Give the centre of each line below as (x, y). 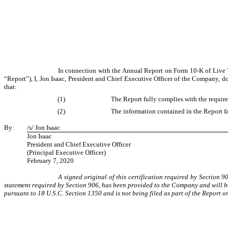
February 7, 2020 (50, 160)
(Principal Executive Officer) (66, 152)
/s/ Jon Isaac (44, 127)
